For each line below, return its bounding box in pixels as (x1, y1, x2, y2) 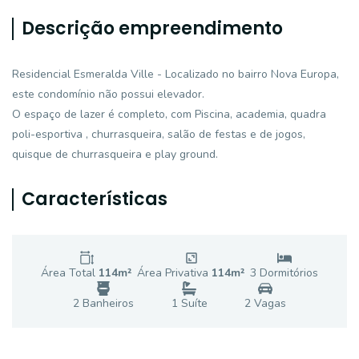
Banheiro (79, 296, 129, 311)
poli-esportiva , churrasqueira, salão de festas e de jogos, (12, 127, 305, 142)
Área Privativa (137, 265, 212, 280)
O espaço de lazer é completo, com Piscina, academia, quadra (12, 107, 326, 122)
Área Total (41, 265, 99, 280)
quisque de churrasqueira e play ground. (12, 147, 218, 162)
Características (22, 187, 167, 212)
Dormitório (256, 265, 313, 280)
